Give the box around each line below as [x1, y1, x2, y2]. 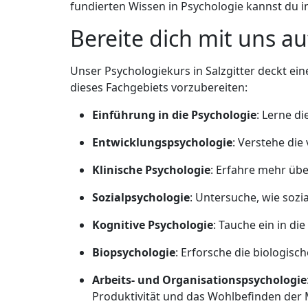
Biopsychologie [92, 245, 175, 261]
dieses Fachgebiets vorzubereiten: [70, 80, 247, 96]
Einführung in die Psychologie [92, 107, 256, 123]
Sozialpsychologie [92, 190, 190, 206]
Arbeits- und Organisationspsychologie [92, 272, 307, 288]
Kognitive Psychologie [92, 217, 213, 233]
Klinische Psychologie [92, 162, 210, 178]
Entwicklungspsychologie [92, 135, 232, 151]
